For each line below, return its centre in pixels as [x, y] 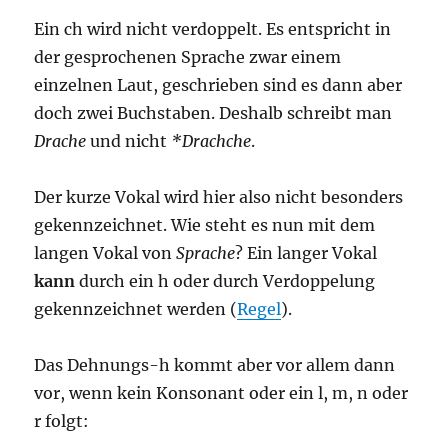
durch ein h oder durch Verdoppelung [225, 281]
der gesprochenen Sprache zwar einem [188, 57]
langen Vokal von [105, 253]
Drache [60, 141]
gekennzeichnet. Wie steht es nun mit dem [205, 225]
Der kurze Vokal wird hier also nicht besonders [219, 197]
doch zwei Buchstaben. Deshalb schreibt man [213, 113]
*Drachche [211, 141]
